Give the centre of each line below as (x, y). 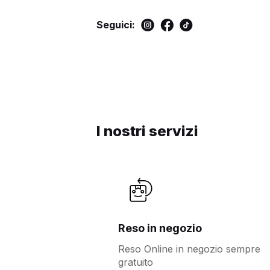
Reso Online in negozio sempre (189, 249)
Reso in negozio (160, 228)
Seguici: (116, 24)
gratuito (136, 262)
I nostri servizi (147, 131)
